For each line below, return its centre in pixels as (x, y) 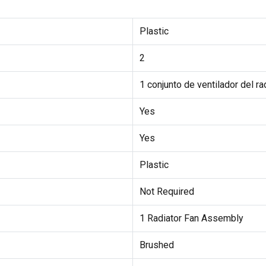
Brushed (156, 245)
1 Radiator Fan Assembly (191, 218)
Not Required (167, 192)
